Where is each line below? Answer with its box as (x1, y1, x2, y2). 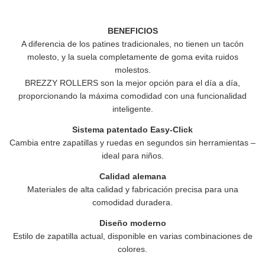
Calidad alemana (99, 172, 166, 181)
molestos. (114, 65, 151, 75)
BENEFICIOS (107, 26, 158, 35)
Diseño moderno (99, 218, 166, 228)
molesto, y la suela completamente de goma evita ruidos (27, 52, 238, 62)
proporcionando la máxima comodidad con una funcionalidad (18, 91, 247, 101)
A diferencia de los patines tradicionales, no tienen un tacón (21, 39, 244, 49)
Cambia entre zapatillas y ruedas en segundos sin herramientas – (9, 138, 256, 147)
